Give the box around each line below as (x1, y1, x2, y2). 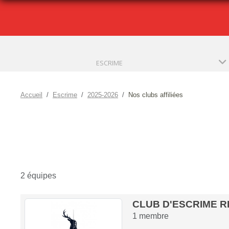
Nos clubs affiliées (128, 90, 183, 99)
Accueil (20, 90, 42, 99)
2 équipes (20, 171, 56, 180)
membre (136, 211, 169, 220)
